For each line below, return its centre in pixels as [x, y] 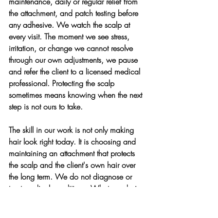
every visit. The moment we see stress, [70, 36]
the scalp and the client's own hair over [73, 165]
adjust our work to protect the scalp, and [75, 211]
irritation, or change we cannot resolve [72, 48]
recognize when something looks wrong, [76, 200]
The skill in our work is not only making [73, 130]
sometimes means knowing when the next [77, 95]
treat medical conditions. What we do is [75, 188]
